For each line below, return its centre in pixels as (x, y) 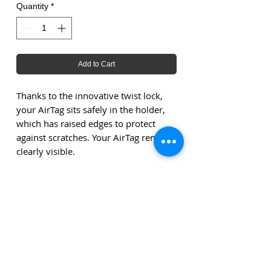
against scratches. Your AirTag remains (96, 138)
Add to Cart (96, 64)
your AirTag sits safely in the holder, (91, 110)
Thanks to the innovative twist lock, (90, 96)
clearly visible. (46, 152)
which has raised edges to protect (86, 124)
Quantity (32, 6)
